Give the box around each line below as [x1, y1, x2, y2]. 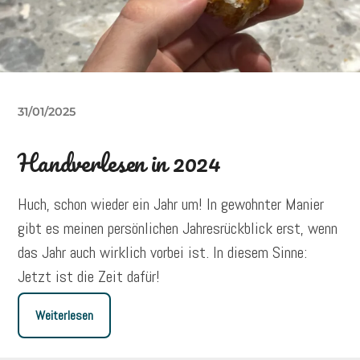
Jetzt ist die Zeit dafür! [18, 265, 161, 287]
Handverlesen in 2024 [18, 142, 221, 182]
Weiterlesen [35, 306, 94, 324]
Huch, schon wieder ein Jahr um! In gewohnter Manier [18, 193, 325, 215]
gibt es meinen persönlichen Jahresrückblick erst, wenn [18, 217, 338, 239]
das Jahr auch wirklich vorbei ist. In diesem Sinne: [18, 241, 308, 263]
